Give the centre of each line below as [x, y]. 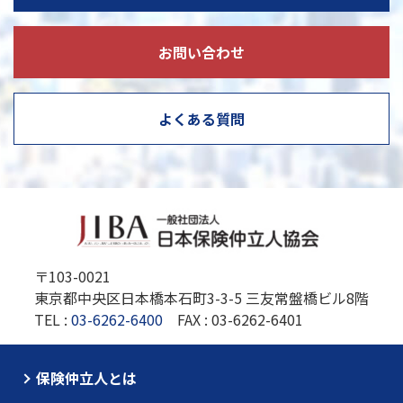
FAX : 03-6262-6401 [233, 320]
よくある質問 [201, 119]
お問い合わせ [201, 53]
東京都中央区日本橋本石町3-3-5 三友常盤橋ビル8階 [201, 298]
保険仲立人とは [86, 378]
